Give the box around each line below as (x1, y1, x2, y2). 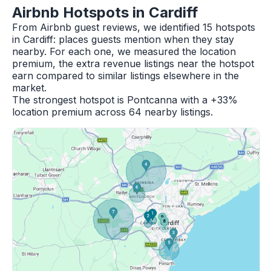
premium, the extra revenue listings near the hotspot (12, 57, 254, 70)
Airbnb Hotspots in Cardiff (12, 4, 198, 21)
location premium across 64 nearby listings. (12, 106, 213, 118)
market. (12, 82, 47, 94)
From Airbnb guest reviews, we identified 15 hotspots (12, 21, 255, 33)
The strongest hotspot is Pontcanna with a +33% (12, 94, 238, 106)
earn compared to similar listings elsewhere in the (12, 70, 239, 82)
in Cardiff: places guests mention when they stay (12, 33, 234, 45)
